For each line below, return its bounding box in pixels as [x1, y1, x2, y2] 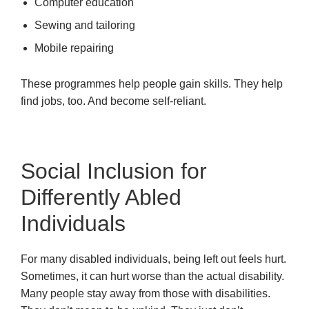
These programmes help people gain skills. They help [21, 78, 283, 90]
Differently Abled [21, 185, 181, 210]
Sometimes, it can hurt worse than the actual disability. [21, 270, 284, 283]
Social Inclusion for [21, 159, 207, 184]
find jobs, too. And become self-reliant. [21, 95, 206, 108]
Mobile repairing [34, 42, 114, 54]
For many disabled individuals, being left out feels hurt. [21, 253, 286, 266]
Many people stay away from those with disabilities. [21, 288, 270, 300]
